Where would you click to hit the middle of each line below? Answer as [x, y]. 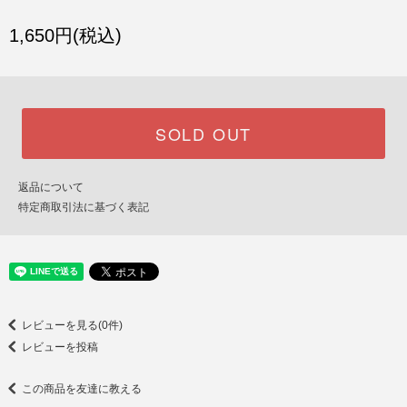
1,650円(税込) [65, 35]
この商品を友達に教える [82, 388]
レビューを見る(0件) [72, 325]
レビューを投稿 [60, 347]
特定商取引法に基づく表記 [84, 207]
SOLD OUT [203, 134]
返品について [51, 187]
